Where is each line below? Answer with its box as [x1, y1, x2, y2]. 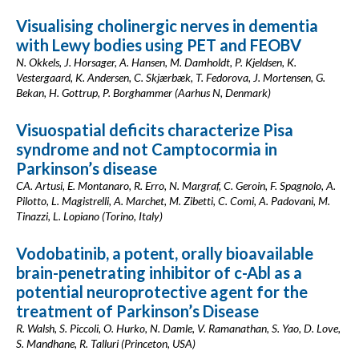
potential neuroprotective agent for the [16, 282, 308, 301]
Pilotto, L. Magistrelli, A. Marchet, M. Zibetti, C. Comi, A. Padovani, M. [16, 194, 330, 208]
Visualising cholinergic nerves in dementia [16, 16, 318, 35]
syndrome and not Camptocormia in [16, 139, 277, 159]
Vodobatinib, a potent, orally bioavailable [16, 244, 313, 263]
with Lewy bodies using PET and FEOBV [16, 35, 301, 54]
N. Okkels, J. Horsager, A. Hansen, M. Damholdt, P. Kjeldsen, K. [16, 55, 296, 69]
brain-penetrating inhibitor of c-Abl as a [16, 263, 302, 282]
